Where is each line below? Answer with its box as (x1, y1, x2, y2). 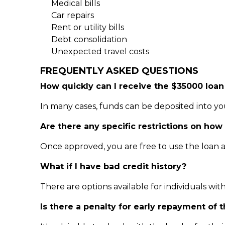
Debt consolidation (51, 35, 127, 44)
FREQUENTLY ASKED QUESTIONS (40, 65, 198, 76)
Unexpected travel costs (51, 47, 149, 56)
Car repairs (51, 11, 94, 20)
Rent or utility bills (51, 23, 124, 32)
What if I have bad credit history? (40, 162, 186, 171)
